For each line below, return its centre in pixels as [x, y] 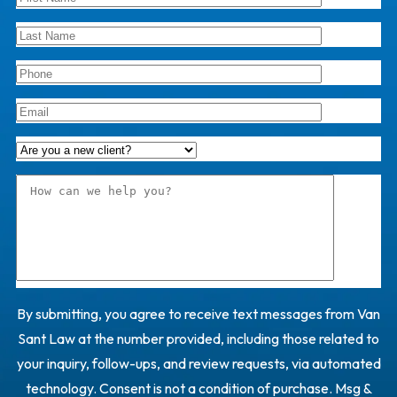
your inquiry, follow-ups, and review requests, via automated [198, 363]
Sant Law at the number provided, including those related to [198, 339]
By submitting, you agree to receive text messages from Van [198, 314]
